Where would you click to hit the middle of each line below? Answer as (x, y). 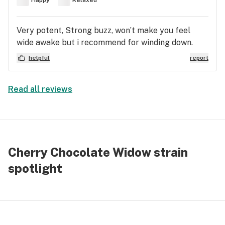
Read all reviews (40, 89)
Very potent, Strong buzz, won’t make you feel (103, 30)
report (199, 58)
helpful (39, 58)
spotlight (35, 168)
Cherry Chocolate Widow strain (98, 152)
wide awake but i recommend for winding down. (105, 42)
